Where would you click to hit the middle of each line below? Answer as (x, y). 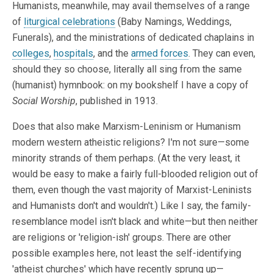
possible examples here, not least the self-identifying (127, 253)
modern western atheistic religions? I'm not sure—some (131, 143)
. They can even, (222, 54)
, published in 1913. (117, 101)
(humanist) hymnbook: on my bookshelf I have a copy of (130, 85)
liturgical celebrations (69, 22)
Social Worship (44, 101)
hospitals (73, 54)
